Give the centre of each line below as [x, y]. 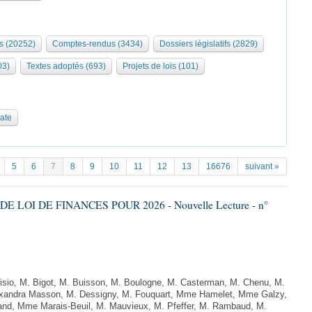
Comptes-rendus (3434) [97, 44]
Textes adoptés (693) [66, 66]
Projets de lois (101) [161, 66]
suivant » [262, 166]
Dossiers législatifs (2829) [209, 44]
